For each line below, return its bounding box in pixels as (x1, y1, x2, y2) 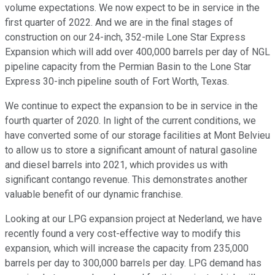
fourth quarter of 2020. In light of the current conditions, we (5, 115, 256, 127)
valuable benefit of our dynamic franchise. (5, 188, 183, 201)
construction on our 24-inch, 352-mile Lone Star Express (5, 31, 246, 44)
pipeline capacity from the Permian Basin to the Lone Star (5, 61, 251, 73)
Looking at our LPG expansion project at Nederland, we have (5, 213, 262, 225)
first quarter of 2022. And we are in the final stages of (5, 17, 233, 29)
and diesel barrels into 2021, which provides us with (5, 159, 228, 171)
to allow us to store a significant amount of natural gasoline (5, 144, 257, 157)
